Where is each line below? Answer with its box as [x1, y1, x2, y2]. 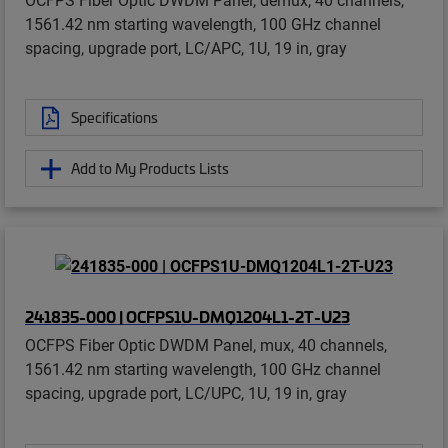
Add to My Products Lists [71, 158, 229, 179]
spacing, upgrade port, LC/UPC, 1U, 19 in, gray [25, 382, 347, 404]
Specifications [71, 107, 158, 128]
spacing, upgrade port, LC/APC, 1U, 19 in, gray [25, 37, 347, 59]
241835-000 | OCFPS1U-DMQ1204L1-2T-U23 [25, 305, 350, 328]
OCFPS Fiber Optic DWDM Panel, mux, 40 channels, [25, 334, 387, 356]
